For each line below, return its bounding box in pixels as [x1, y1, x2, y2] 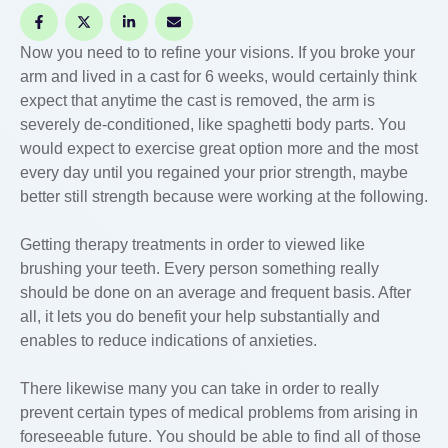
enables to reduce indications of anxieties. [20, 332, 317, 349]
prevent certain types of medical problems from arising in [20, 404, 418, 421]
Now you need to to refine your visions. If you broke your [20, 44, 415, 61]
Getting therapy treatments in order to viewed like [20, 236, 365, 253]
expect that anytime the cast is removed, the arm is [20, 92, 375, 109]
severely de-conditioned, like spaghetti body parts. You [20, 116, 406, 133]
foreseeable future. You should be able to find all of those [20, 428, 421, 445]
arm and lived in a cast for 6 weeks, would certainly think [20, 68, 417, 85]
